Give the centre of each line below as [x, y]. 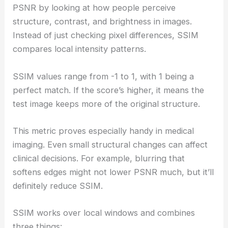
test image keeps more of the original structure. [107, 104]
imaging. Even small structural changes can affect [110, 144]
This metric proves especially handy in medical [104, 131]
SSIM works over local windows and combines [104, 213]
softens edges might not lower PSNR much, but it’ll [113, 172]
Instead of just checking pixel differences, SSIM [106, 35]
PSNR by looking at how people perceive [94, 8]
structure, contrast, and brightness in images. [103, 22]
